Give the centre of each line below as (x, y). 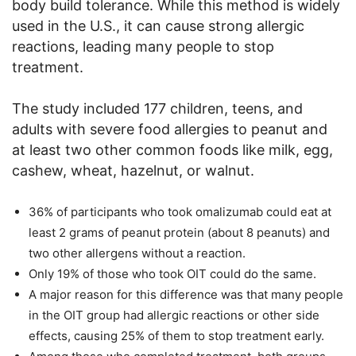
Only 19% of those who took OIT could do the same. (172, 273)
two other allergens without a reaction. (137, 253)
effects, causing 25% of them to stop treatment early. (176, 335)
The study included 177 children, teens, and (157, 108)
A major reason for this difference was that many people (186, 294)
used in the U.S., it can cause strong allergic (158, 25)
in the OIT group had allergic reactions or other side (174, 315)
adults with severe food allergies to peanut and (170, 129)
